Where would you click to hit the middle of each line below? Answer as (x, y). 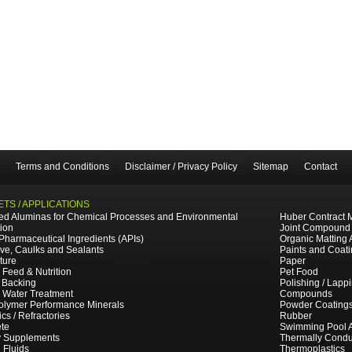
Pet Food (299, 272)
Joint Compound (315, 228)
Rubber (296, 316)
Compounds (306, 294)
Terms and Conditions (62, 167)
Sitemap (270, 167)
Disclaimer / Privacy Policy (181, 167)
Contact (320, 167)
